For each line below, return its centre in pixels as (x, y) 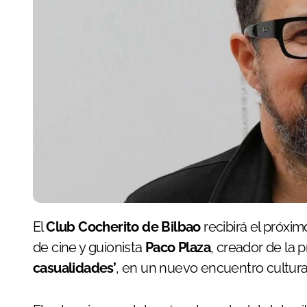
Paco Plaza (178, 247)
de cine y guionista (89, 247)
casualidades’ (75, 268)
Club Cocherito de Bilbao (123, 226)
